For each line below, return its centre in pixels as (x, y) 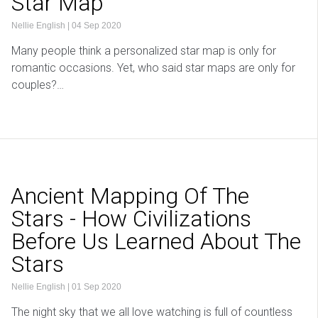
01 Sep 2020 (97, 287)
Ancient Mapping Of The (130, 196)
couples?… (38, 85)
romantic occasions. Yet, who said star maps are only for (153, 68)
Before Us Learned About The (156, 242)
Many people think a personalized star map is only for (144, 51)
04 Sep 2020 (97, 26)
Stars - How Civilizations (131, 219)
